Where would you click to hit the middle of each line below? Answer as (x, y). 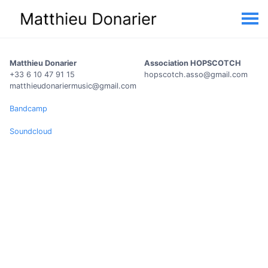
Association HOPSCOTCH (192, 63)
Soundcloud (31, 132)
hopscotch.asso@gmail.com (196, 74)
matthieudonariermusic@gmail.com (73, 86)
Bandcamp (28, 109)
